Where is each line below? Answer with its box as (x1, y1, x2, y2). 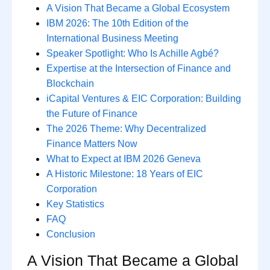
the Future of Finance (46, 108, 137, 119)
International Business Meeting (46, 33, 178, 43)
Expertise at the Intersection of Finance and (46, 63, 231, 74)
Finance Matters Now (46, 139, 137, 149)
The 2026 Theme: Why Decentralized (46, 124, 206, 134)
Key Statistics (46, 199, 104, 209)
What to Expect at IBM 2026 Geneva (46, 154, 201, 164)
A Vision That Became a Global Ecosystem (46, 3, 230, 13)
